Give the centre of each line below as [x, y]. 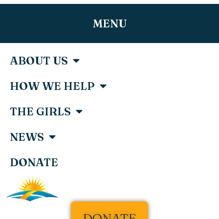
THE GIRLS [40, 112]
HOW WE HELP [52, 86]
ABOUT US [39, 61]
